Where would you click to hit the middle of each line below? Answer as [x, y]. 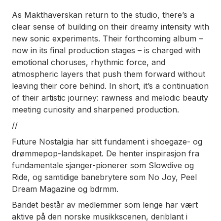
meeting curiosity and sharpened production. [95, 109]
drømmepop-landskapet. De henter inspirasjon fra [106, 153]
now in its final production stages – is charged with [106, 50]
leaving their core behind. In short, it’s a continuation [110, 86]
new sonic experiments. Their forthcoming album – [107, 38]
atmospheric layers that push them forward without [109, 74]
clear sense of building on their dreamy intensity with [110, 26]
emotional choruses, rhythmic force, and [89, 62]
